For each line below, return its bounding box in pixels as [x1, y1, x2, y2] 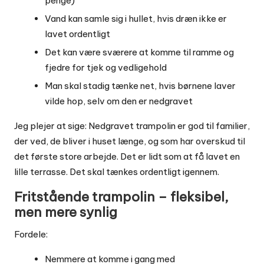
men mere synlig [14, 204, 117, 221]
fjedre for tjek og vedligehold [45, 62, 167, 74]
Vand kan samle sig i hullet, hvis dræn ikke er [45, 13, 227, 25]
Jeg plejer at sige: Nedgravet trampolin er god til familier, [14, 120, 250, 132]
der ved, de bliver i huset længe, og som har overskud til [14, 136, 245, 147]
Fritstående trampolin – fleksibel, [14, 189, 229, 206]
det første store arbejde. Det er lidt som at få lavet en [14, 151, 240, 163]
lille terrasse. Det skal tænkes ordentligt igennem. [14, 166, 219, 178]
